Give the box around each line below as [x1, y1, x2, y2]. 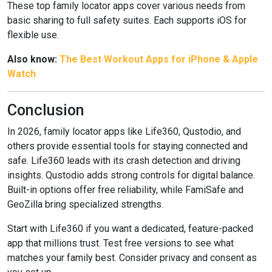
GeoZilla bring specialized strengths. [7, 199, 163, 210]
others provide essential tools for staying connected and [7, 140, 248, 152]
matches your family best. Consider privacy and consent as [7, 252, 257, 263]
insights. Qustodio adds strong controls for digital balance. [7, 169, 255, 181]
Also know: [7, 53, 59, 65]
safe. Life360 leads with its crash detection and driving [7, 155, 240, 166]
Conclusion [7, 101, 84, 119]
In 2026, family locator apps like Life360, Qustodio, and [7, 126, 241, 137]
